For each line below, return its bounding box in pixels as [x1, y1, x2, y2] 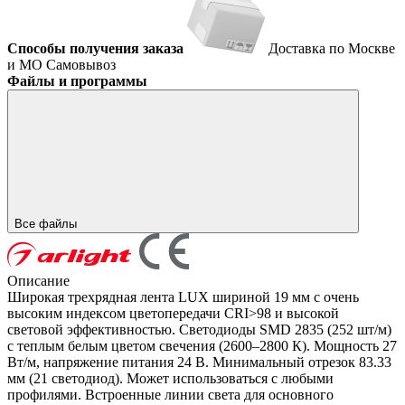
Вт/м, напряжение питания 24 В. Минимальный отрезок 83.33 [7, 354, 391, 371]
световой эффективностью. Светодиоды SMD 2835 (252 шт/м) [7, 322, 391, 338]
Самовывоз [46, 57, 116, 73]
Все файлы [14, 217, 80, 231]
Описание [7, 273, 70, 289]
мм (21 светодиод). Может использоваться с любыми [7, 371, 334, 387]
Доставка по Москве [268, 41, 395, 57]
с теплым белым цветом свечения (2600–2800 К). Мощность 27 [7, 338, 397, 354]
